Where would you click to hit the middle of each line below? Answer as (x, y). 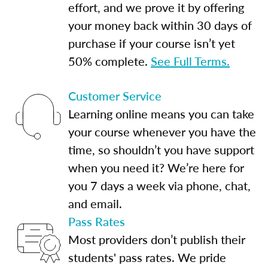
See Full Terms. (190, 61)
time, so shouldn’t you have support (161, 149)
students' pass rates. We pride (147, 257)
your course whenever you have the (162, 131)
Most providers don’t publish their (157, 239)
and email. (95, 203)
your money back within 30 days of (160, 25)
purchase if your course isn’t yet (152, 43)
